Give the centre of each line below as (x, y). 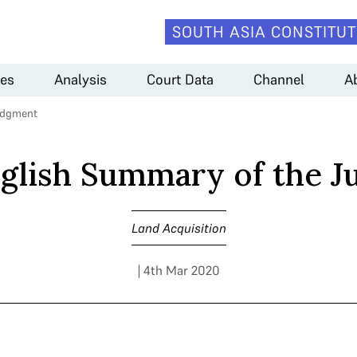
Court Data (180, 79)
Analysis (80, 79)
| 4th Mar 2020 (178, 270)
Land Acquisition (178, 228)
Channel (279, 79)
